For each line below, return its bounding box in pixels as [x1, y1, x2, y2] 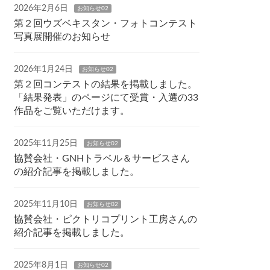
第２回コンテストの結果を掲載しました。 [14, 79, 198, 89]
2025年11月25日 [14, 139, 78, 148]
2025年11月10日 [14, 199, 78, 209]
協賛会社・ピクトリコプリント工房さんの [14, 214, 198, 224]
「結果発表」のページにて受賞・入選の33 [14, 92, 199, 102]
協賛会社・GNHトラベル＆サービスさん [14, 153, 190, 163]
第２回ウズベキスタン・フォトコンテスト [14, 18, 198, 28]
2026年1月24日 [14, 64, 74, 74]
